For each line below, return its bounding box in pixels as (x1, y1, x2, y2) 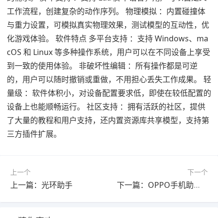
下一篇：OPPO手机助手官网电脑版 (194, 180, 200, 191)
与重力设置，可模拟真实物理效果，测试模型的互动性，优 (7, 19, 209, 31)
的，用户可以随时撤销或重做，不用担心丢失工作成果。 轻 (7, 74, 211, 85)
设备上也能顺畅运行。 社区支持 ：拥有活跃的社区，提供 (7, 101, 205, 112)
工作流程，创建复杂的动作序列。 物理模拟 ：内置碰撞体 (7, 6, 205, 17)
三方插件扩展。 (7, 128, 61, 140)
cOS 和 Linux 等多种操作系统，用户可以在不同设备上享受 (7, 47, 210, 58)
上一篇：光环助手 (10, 180, 73, 191)
